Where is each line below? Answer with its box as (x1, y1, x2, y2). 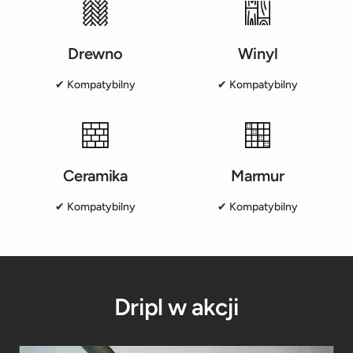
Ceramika (63, 165, 128, 185)
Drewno (68, 44, 123, 64)
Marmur (231, 165, 284, 185)
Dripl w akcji (113, 292, 240, 321)
